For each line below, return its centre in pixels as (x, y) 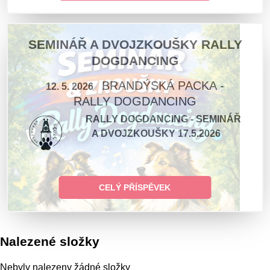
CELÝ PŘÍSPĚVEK (135, 187)
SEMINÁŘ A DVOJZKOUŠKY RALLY (135, 44)
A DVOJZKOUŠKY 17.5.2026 (156, 133)
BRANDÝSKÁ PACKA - (163, 86)
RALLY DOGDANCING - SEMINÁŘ (162, 119)
